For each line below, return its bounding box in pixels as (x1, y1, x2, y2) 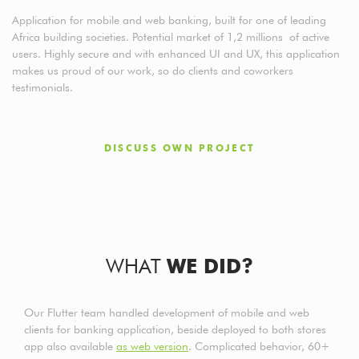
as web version (116, 339, 188, 353)
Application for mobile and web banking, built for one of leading (12, 13, 326, 26)
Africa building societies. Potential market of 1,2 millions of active (12, 30, 329, 43)
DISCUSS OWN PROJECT (103, 141, 256, 154)
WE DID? (167, 253, 253, 278)
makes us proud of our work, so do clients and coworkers (12, 63, 293, 77)
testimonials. (12, 80, 73, 94)
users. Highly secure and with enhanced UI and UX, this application (12, 46, 340, 60)
